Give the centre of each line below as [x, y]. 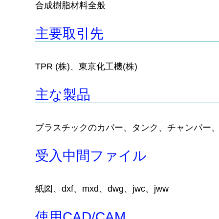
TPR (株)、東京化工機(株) [86, 67]
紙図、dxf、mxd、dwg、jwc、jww [102, 189]
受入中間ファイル [91, 156]
